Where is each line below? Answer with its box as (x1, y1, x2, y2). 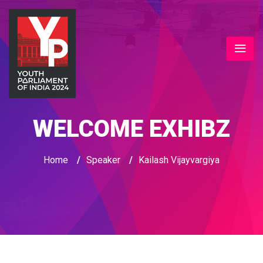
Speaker (86, 154, 120, 166)
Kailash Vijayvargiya (139, 154, 220, 166)
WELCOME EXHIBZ (33, 115, 230, 143)
